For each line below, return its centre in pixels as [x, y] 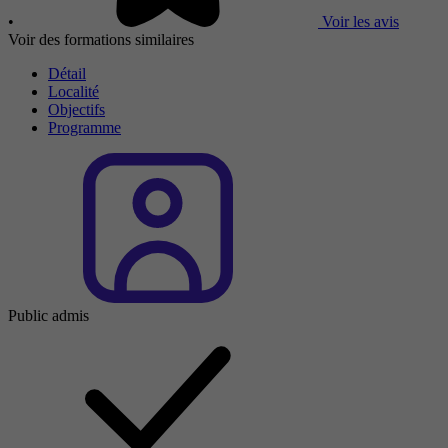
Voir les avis [360, 21]
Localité [73, 91]
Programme [84, 127]
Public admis [48, 315]
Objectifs [76, 109]
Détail [67, 73]
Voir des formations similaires [101, 39]
